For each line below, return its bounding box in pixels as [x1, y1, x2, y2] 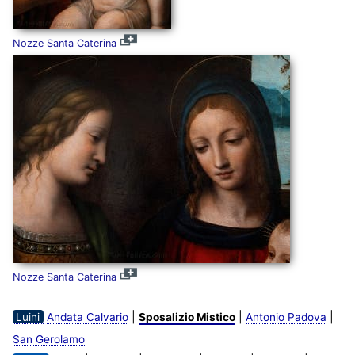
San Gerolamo [12, 332, 85, 345]
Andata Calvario [46, 310, 128, 323]
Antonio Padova [245, 310, 326, 323]
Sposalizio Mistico [138, 310, 235, 323]
